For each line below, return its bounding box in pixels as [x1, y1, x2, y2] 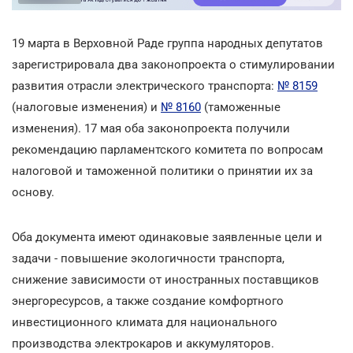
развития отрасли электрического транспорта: [12, 78, 277, 93]
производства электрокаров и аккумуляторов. [12, 336, 274, 351]
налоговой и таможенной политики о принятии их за [12, 163, 313, 178]
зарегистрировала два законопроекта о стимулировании [12, 57, 335, 72]
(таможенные [201, 99, 281, 114]
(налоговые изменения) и [12, 99, 161, 114]
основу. [12, 184, 54, 199]
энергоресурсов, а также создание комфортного [12, 293, 284, 308]
